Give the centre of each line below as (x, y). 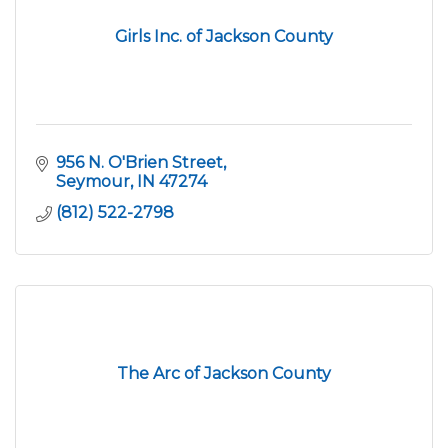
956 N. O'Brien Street (139, 162)
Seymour (93, 181)
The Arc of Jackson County (224, 373)
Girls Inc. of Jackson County (224, 36)
